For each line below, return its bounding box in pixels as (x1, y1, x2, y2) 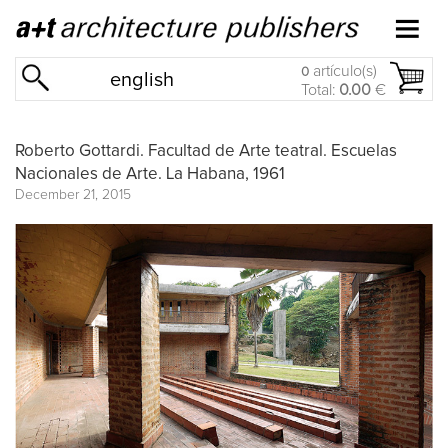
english (109, 70, 174, 90)
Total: (301, 82, 339, 98)
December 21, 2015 (15, 187, 131, 202)
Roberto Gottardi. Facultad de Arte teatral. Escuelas (15, 142, 397, 160)
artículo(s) (309, 63, 377, 79)
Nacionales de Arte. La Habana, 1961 (15, 165, 285, 183)
